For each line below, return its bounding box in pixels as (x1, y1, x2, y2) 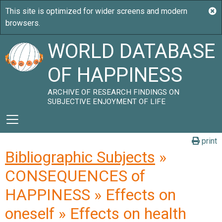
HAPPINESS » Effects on (5, 185, 176, 204)
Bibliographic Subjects (5, 148, 155, 166)
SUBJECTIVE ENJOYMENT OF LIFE (48, 97, 166, 106)
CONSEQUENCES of (5, 166, 145, 185)
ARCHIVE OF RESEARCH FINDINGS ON (48, 88, 180, 97)
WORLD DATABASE (48, 40, 216, 63)
